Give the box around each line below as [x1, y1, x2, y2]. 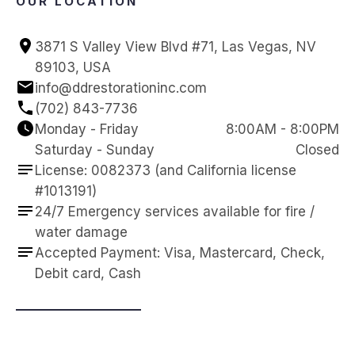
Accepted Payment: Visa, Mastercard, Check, [35, 245, 325, 261]
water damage [35, 224, 128, 241]
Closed [296, 142, 339, 158]
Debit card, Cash [35, 265, 141, 282]
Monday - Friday [35, 121, 139, 138]
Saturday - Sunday [35, 142, 155, 158]
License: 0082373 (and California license [35, 162, 296, 179]
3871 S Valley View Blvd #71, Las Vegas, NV [35, 39, 316, 55]
